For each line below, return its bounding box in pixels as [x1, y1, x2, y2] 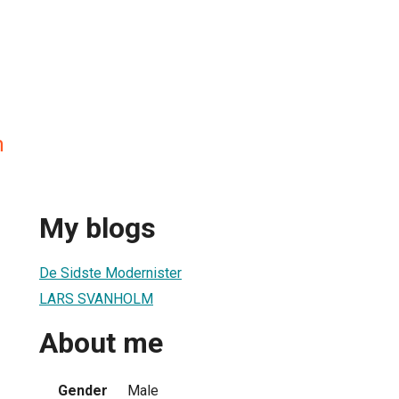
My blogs [39, 211, 156, 246]
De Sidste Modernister [39, 264, 182, 281]
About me [39, 326, 163, 361]
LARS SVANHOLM [39, 289, 153, 307]
